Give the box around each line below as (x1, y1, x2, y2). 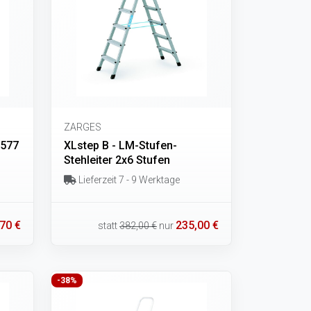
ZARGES (64, 121, 101, 133)
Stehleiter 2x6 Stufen (64, 153, 170, 167)
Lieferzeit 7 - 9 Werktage (76, 174, 180, 185)
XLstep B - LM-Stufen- (64, 138, 177, 152)
